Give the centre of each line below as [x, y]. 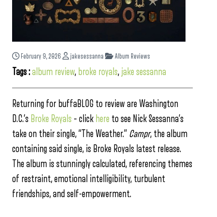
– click [84, 119]
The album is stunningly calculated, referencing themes [102, 164]
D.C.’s [21, 119]
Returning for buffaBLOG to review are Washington [95, 104]
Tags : [22, 72]
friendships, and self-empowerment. [72, 194]
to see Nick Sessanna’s [147, 119]
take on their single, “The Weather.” [70, 134]
